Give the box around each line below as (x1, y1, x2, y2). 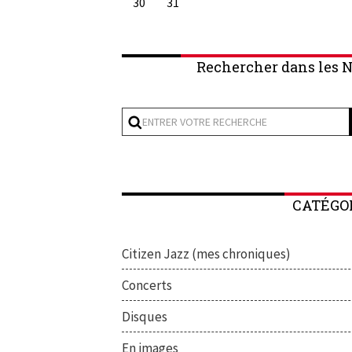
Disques (122, 307, 167, 325)
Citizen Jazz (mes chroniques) (122, 244, 291, 262)
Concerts (122, 276, 172, 294)
